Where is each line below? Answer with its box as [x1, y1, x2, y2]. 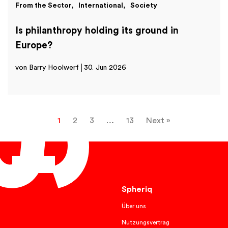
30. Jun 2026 [84, 64, 126, 71]
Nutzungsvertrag [122, 219, 169, 226]
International [78, 2, 123, 10]
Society [130, 2, 157, 10]
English [12, 161, 39, 169]
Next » [146, 116, 170, 125]
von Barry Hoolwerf [15, 64, 79, 71]
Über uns [122, 203, 146, 210]
